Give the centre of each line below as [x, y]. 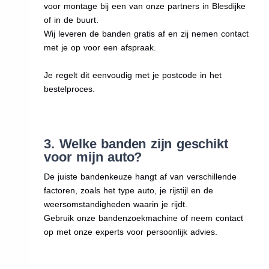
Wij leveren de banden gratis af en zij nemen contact [147, 33]
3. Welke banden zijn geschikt [136, 144]
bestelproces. [70, 89]
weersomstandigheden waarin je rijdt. [116, 204]
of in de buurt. [71, 20]
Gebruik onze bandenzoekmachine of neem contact [144, 218]
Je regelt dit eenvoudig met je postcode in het [133, 75]
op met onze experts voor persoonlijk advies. [131, 231]
